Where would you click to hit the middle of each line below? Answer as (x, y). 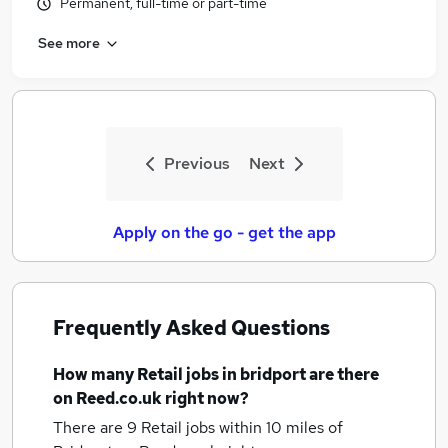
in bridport (264, 374)
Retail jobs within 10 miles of (242, 427)
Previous (196, 163)
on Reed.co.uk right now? (151, 398)
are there (342, 374)
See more (69, 42)
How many (95, 374)
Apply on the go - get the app (224, 232)
